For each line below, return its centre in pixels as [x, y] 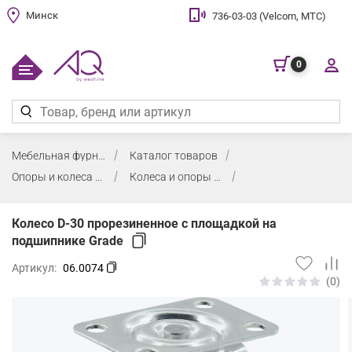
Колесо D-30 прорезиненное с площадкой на [144, 223]
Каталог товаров [174, 156]
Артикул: [35, 268]
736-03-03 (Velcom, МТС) [269, 16]
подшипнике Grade [68, 240]
